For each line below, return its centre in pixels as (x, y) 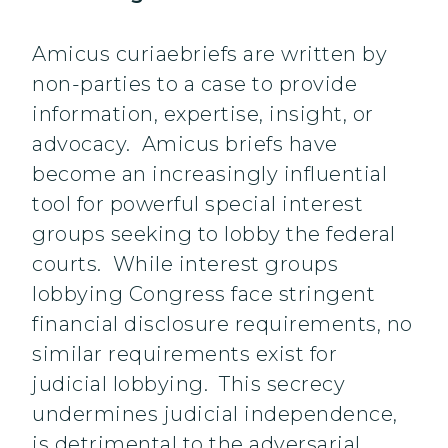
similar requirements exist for (184, 354)
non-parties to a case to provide (194, 84)
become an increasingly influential (209, 174)
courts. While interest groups (185, 264)
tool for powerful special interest (197, 204)
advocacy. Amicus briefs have (185, 144)
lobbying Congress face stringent (203, 294)
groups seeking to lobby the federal (214, 234)
